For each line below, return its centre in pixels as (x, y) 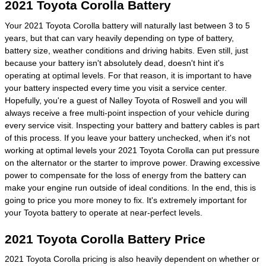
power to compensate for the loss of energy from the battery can (126, 175)
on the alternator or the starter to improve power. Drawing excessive (132, 162)
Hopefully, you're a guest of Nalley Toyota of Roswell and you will (126, 100)
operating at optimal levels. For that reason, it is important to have (128, 75)
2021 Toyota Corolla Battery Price (105, 239)
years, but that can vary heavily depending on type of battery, (119, 38)
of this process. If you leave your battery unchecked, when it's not (127, 137)
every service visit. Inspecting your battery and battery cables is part (132, 125)
